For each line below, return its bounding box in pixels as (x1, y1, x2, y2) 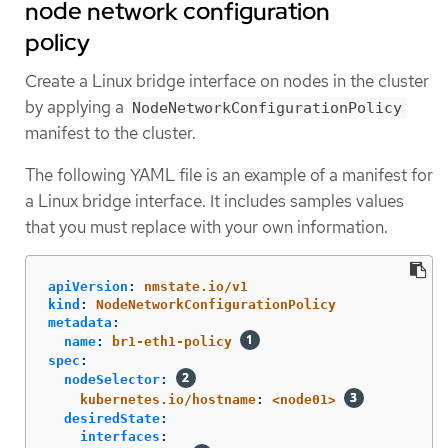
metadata (48, 314, 112, 330)
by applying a (25, 96, 128, 119)
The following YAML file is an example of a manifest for (25, 163, 433, 186)
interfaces (80, 428, 160, 444)
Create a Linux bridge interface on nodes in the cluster (25, 70, 429, 93)
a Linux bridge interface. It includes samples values (25, 189, 404, 212)
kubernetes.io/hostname (80, 391, 256, 407)
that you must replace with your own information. (25, 215, 388, 238)
